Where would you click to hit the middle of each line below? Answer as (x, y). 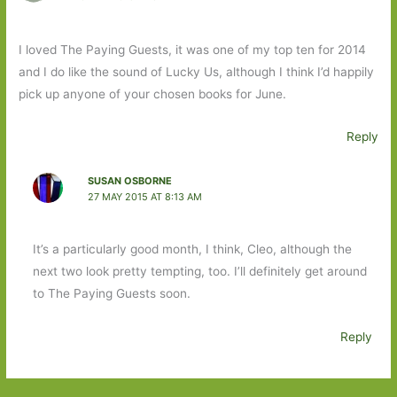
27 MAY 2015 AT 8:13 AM (144, 196)
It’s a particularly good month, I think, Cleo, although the (192, 249)
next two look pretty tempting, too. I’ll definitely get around (199, 272)
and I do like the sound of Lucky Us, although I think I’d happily (197, 71)
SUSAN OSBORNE (129, 180)
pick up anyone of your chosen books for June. (153, 93)
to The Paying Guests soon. (111, 294)
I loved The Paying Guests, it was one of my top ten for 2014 (193, 49)
